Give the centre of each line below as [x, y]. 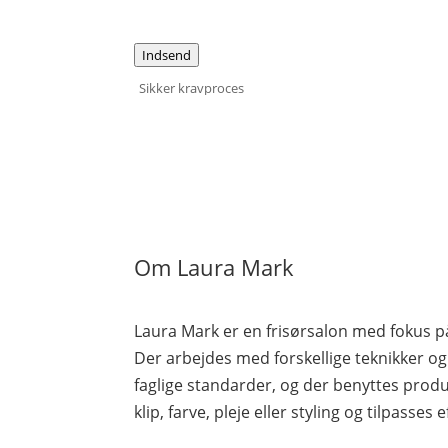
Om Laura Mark [214, 267]
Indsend [167, 54]
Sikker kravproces [192, 87]
